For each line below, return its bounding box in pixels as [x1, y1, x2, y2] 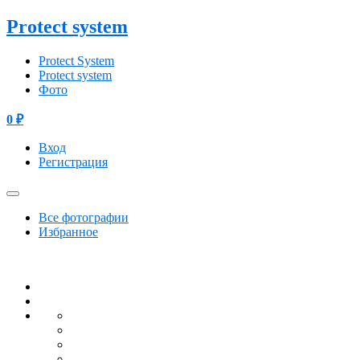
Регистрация [39, 154, 108, 169]
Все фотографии [39, 210, 129, 224]
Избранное [39, 224, 98, 239]
